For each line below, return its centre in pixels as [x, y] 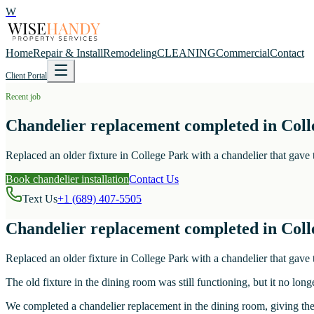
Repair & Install [68, 53]
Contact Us [154, 179]
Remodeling [130, 53]
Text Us [40, 199]
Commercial [243, 53]
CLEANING [186, 53]
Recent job [23, 97]
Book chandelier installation [67, 179]
